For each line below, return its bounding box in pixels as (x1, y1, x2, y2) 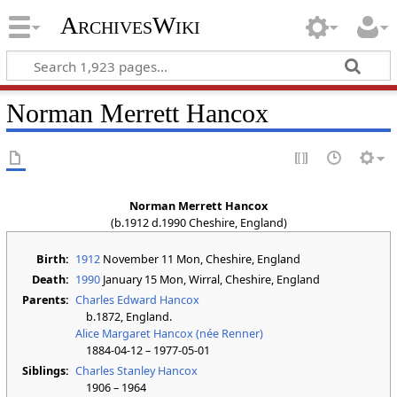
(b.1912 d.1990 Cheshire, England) (110, 214, 287, 230)
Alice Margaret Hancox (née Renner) (75, 325, 264, 341)
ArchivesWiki (59, 12, 200, 40)
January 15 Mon (100, 271, 184, 287)
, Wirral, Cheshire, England (183, 271, 321, 287)
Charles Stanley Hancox (75, 362, 198, 378)
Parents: (22, 292, 70, 307)
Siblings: (22, 362, 70, 378)
